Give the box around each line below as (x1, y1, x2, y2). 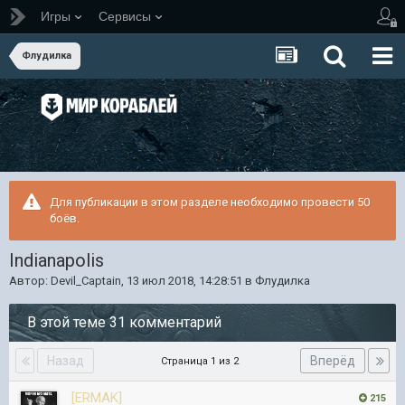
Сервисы (99, 9, 151, 24)
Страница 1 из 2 (161, 355, 244, 367)
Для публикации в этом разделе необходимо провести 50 (50, 195, 370, 209)
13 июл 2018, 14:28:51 (127, 274, 242, 287)
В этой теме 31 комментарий (27, 314, 221, 331)
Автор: (9, 274, 51, 287)
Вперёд (310, 353, 355, 368)
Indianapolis (9, 250, 104, 271)
